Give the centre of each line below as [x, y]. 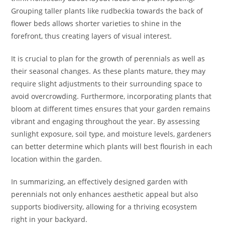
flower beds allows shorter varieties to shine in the [96, 24]
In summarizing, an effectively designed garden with [100, 182]
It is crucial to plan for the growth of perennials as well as [108, 59]
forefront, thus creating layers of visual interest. [92, 36]
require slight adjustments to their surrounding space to [107, 84]
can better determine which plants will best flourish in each [112, 147]
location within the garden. [57, 159]
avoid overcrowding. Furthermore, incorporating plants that [111, 96]
